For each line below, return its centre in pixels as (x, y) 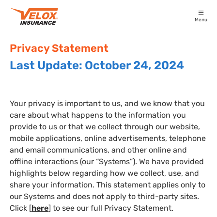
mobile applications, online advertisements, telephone (108, 138)
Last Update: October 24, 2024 (97, 65)
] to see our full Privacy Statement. (111, 208)
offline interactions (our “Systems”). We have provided (107, 161)
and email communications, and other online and (98, 150)
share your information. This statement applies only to (108, 185)
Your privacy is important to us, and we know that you (107, 103)
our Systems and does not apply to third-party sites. (104, 196)
